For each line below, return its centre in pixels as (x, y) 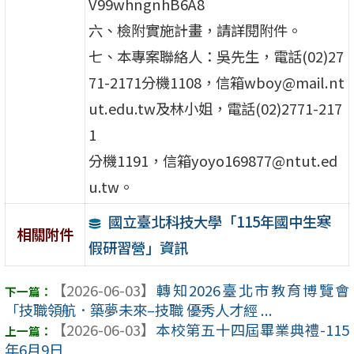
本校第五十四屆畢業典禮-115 (252, 330)
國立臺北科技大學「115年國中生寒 (220, 221)
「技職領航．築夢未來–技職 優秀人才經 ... (138, 310)
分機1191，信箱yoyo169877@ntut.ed (213, 161)
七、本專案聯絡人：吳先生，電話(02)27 (217, 56)
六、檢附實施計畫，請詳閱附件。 (196, 30)
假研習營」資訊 (139, 247)
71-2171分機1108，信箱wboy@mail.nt (217, 83)
